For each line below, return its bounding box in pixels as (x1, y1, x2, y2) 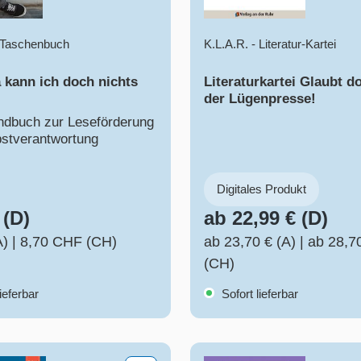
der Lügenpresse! (204, 91, 316, 107)
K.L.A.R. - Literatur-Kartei (204, 37, 336, 52)
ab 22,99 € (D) (204, 207, 328, 230)
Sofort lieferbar (218, 287, 298, 301)
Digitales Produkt (217, 182, 306, 197)
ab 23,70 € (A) (204, 234, 296, 251)
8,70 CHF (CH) (20, 234, 117, 251)
